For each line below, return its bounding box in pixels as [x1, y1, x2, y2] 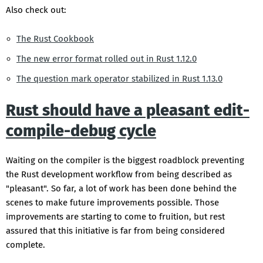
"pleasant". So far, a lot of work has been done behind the [6, 183, 237, 194]
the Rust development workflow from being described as [6, 169, 232, 180]
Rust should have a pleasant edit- [6, 101, 249, 120]
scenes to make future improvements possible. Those [6, 197, 219, 208]
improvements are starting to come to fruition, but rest [6, 211, 225, 222]
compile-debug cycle [6, 122, 156, 141]
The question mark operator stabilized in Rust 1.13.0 [16, 73, 222, 85]
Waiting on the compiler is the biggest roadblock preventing [6, 155, 244, 166]
